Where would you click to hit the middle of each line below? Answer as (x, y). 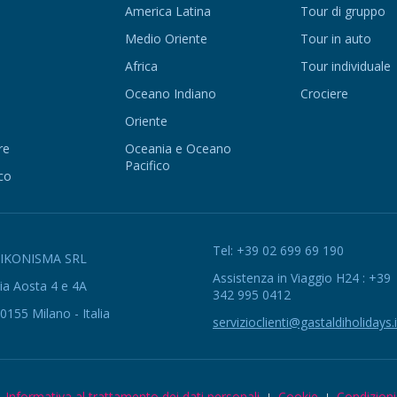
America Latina (167, 11)
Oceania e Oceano (178, 148)
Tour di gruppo (343, 11)
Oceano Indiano (170, 93)
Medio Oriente (166, 38)
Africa (141, 66)
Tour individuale (346, 66)
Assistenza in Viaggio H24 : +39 (302, 277)
